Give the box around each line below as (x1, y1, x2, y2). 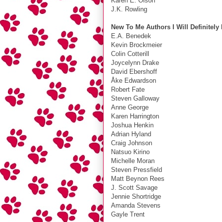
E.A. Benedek (111, 32, 151, 40)
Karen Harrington (111, 112, 159, 120)
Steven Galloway (111, 94, 160, 102)
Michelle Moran (111, 157, 155, 165)
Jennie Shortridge (111, 192, 161, 200)
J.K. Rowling (111, 5, 147, 13)
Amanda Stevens (111, 201, 161, 209)
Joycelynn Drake (111, 58, 159, 66)
